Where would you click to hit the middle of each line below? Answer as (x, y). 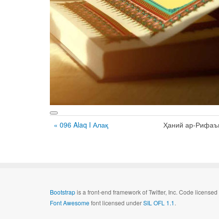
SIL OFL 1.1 (159, 203)
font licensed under (116, 203)
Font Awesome (70, 203)
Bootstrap (63, 192)
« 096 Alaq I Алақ (81, 125)
